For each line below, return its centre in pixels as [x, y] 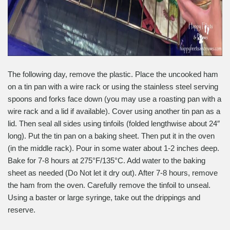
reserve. [22, 209]
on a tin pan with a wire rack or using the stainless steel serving [113, 86]
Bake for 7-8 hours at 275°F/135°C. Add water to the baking [107, 160]
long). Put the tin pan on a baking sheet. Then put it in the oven [111, 136]
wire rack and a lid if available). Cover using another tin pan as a [114, 111]
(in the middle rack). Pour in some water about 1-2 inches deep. [113, 148]
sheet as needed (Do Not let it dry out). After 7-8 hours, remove [113, 172]
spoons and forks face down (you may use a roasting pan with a [114, 99]
